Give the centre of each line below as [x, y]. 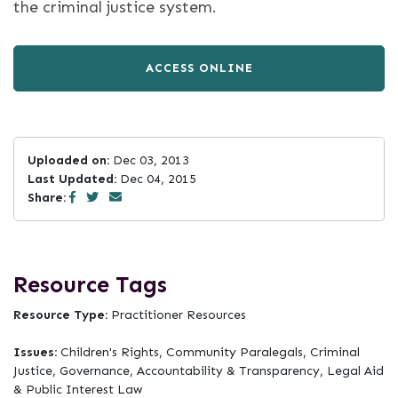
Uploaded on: [68, 160]
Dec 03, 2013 [149, 160]
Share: [47, 198]
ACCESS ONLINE [199, 68]
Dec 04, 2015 [156, 179]
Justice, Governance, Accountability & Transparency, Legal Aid [199, 371]
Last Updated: [72, 179]
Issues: [37, 352]
